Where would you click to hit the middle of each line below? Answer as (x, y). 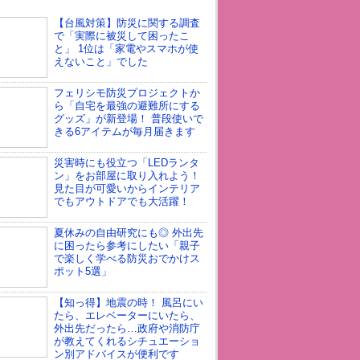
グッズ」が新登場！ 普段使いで (128, 119)
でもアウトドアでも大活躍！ (121, 201)
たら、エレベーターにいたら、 (127, 315)
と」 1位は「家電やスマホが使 (126, 49)
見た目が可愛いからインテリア (127, 188)
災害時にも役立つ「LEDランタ (126, 163)
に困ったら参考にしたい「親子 (127, 245)
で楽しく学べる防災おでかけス (127, 258)
